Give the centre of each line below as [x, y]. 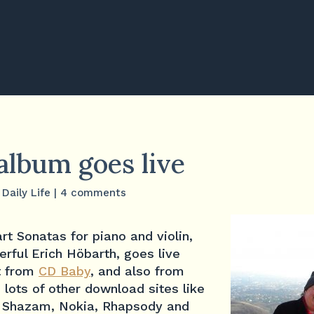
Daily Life [26, 192]
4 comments [93, 192]
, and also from [137, 271]
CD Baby [64, 271]
